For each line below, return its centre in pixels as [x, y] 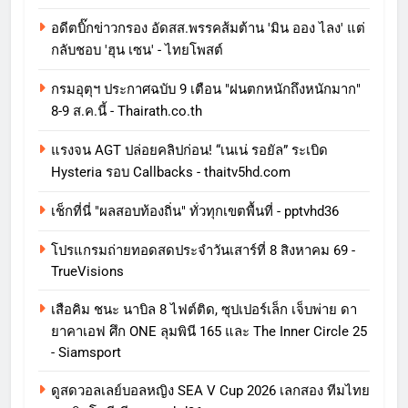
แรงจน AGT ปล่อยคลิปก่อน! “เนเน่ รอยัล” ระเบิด [189, 151]
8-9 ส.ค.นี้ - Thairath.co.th [127, 112]
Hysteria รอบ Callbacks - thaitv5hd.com [171, 173]
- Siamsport [86, 353]
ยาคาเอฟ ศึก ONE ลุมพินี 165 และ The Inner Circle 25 [209, 332]
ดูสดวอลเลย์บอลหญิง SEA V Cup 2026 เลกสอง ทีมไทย [210, 391]
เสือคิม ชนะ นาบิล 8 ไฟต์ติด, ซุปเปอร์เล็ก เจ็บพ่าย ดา [204, 310]
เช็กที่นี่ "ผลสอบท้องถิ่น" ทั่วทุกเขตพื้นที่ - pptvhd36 [195, 212]
